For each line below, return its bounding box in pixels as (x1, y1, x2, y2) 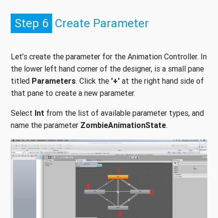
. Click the (76, 76, 111, 86)
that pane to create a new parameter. (11, 88, 135, 98)
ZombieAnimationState (80, 120, 166, 130)
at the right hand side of (120, 76, 204, 86)
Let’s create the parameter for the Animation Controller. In (11, 52, 207, 62)
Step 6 (15, 16, 48, 31)
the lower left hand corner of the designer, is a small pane (11, 64, 204, 74)
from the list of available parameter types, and (44, 108, 204, 118)
